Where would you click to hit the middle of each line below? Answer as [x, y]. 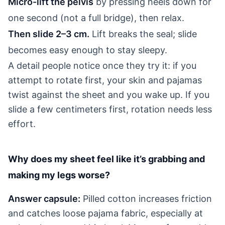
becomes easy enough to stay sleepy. [88, 50]
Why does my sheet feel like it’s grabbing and [106, 159]
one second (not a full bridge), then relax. [96, 18]
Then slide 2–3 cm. [49, 34]
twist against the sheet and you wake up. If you [109, 94]
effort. [22, 124]
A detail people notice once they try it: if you [102, 65]
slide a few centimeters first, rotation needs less [110, 109]
